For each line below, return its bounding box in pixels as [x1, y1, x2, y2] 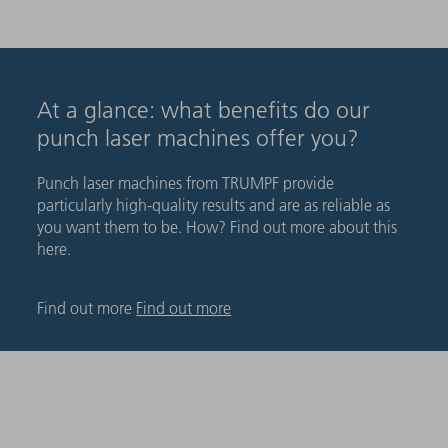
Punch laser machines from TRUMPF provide [37, 172, 335, 193]
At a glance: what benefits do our [37, 96, 371, 124]
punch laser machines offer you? [37, 124, 360, 152]
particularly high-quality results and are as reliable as [37, 194, 391, 215]
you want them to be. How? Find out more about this [37, 216, 398, 237]
